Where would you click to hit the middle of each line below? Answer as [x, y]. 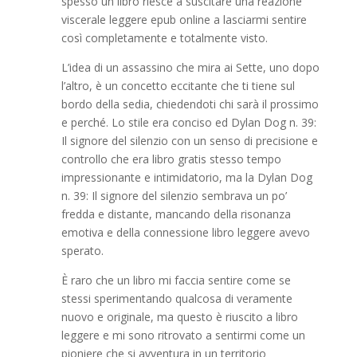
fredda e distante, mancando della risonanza [176, 214]
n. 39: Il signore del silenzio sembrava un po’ [174, 196]
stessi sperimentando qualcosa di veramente [177, 298]
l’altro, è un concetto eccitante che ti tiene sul [178, 86]
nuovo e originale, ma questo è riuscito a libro [179, 317]
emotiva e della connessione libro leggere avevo [185, 232]
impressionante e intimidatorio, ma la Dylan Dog [186, 177]
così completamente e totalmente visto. [164, 38]
